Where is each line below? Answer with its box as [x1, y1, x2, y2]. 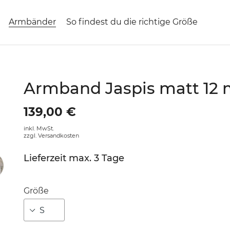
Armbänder [9, 17, 56, 27]
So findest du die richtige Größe [66, 17, 198, 27]
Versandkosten [37, 132, 79, 140]
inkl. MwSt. [23, 125, 54, 132]
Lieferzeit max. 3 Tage [23, 152, 124, 164]
